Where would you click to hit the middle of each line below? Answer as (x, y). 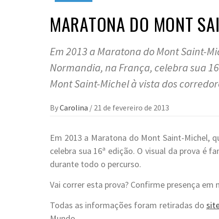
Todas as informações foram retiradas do (128, 205)
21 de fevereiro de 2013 (131, 108)
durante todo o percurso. (96, 164)
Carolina (75, 108)
